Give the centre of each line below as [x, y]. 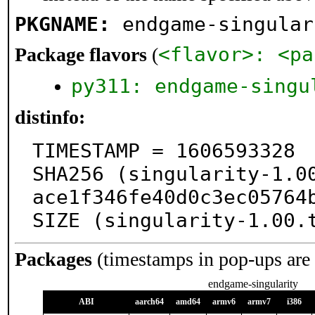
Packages [53, 259]
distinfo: [50, 117]
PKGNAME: [63, 24]
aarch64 [149, 302]
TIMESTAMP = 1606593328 [164, 151]
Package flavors [81, 54]
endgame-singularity [253, 284]
